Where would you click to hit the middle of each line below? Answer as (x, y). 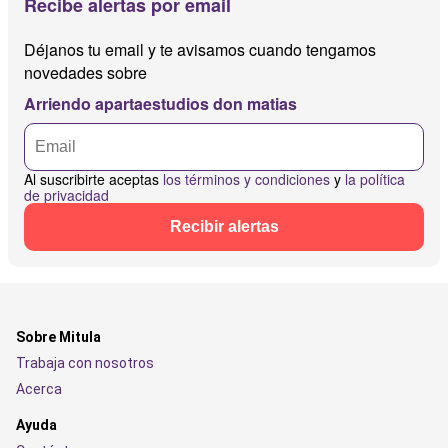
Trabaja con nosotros (85, 363)
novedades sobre (85, 73)
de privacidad (66, 195)
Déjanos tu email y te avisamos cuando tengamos (200, 50)
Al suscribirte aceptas (93, 179)
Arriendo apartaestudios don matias (160, 104)
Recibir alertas (224, 227)
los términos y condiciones (246, 179)
